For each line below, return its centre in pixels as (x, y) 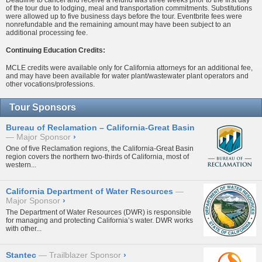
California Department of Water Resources (89, 192)
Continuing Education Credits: (56, 50)
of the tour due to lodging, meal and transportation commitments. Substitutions (129, 8)
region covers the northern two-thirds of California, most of (97, 157)
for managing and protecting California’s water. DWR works (99, 221)
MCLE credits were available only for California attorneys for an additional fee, (129, 68)
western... (21, 165)
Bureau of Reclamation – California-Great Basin (100, 128)
